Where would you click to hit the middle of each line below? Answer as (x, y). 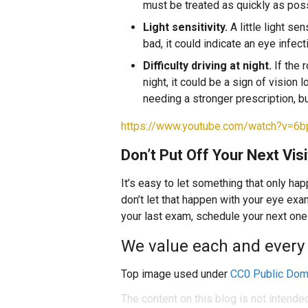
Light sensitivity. (185, 27)
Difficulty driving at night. (207, 66)
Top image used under (176, 274)
